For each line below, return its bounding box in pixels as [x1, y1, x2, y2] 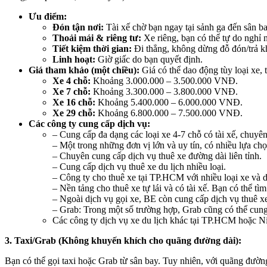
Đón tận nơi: [52, 22, 104, 33]
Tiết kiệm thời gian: [52, 44, 132, 54]
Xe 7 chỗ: [52, 86, 91, 97]
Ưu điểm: [29, 11, 67, 22]
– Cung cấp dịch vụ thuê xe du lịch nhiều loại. [52, 162, 226, 172]
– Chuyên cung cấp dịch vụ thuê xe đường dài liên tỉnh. [52, 151, 262, 162]
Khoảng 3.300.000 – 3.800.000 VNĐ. [91, 86, 238, 97]
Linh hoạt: [52, 54, 95, 65]
